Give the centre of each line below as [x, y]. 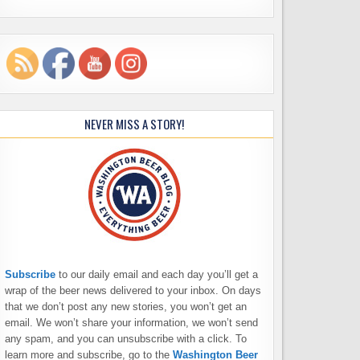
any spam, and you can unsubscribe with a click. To [125, 339]
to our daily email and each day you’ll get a [158, 275]
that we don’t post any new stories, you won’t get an [125, 307]
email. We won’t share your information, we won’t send [131, 323]
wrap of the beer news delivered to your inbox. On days [133, 291]
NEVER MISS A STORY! [135, 124]
